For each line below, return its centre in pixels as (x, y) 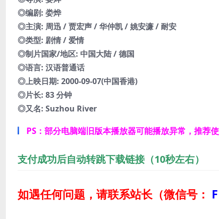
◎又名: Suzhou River (57, 109)
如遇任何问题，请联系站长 (85, 194)
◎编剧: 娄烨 (39, 13)
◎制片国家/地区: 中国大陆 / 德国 (76, 54)
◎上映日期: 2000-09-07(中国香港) (77, 81)
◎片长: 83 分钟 (45, 95)
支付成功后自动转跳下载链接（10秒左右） (111, 159)
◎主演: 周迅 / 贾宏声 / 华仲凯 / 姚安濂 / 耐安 (97, 27)
